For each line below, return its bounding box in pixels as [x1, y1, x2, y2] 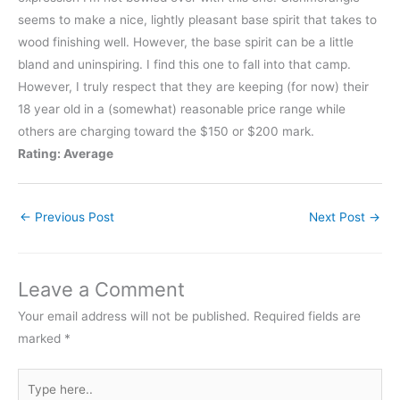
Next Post [309, 209, 369, 224]
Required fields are [254, 309, 361, 324]
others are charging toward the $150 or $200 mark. [18, 123, 314, 138]
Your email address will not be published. [18, 309, 250, 324]
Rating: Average [18, 146, 113, 161]
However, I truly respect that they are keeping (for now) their [18, 79, 369, 94]
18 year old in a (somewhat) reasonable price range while [18, 101, 346, 116]
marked [18, 331, 64, 346]
